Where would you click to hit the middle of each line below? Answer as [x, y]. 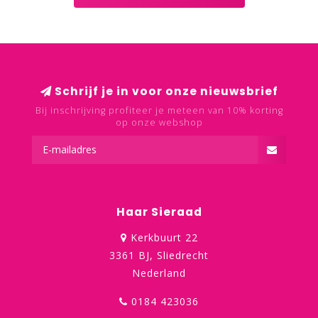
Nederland [159, 273]
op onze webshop [159, 122]
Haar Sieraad [159, 212]
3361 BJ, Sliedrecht [159, 255]
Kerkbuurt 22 [162, 237]
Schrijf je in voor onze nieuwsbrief [165, 91]
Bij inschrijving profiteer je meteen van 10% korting [159, 110]
